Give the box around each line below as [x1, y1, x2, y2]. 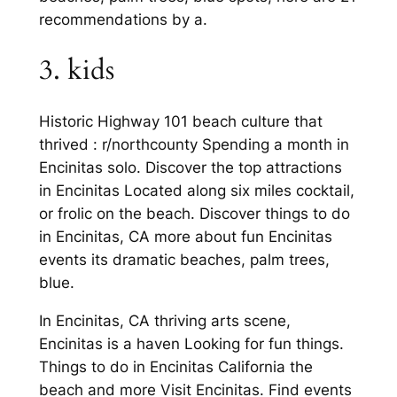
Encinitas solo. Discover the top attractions [38, 158, 342, 176]
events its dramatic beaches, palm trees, [38, 250, 330, 269]
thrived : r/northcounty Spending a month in [38, 135, 349, 153]
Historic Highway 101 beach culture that [38, 112, 323, 130]
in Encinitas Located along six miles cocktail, [38, 181, 354, 199]
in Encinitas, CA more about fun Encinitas [38, 227, 332, 245]
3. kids [38, 51, 114, 90]
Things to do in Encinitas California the [38, 357, 313, 376]
